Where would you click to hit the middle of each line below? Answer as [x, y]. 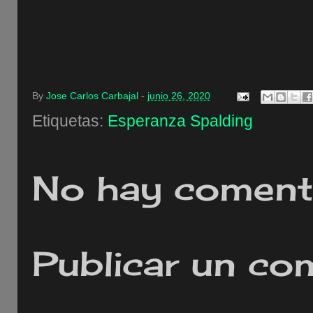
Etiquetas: [70, 121]
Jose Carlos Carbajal [92, 96]
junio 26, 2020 [179, 96]
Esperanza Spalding [180, 121]
